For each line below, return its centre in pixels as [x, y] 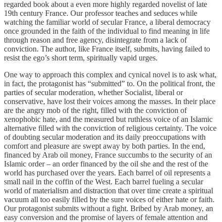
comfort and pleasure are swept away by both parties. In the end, [105, 146]
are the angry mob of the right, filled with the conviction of [95, 110]
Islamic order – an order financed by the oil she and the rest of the [106, 164]
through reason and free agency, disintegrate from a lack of [95, 40]
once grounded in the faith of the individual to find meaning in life [107, 31]
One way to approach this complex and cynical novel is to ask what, [110, 74]
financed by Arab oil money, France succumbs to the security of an [108, 155]
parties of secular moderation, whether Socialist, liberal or [93, 92]
